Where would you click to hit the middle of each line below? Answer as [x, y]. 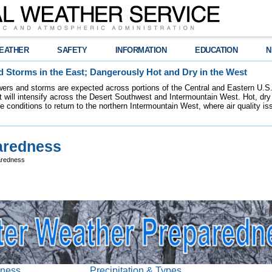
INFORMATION [141, 50]
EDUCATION [216, 50]
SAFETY [72, 50]
